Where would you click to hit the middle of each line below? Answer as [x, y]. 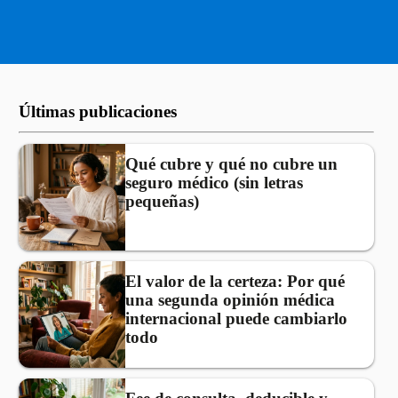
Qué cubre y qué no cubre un [232, 164]
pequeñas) [163, 201]
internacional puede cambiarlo [237, 318]
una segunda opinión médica [231, 300]
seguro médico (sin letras [215, 183]
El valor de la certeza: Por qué [235, 281]
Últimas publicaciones [98, 111]
